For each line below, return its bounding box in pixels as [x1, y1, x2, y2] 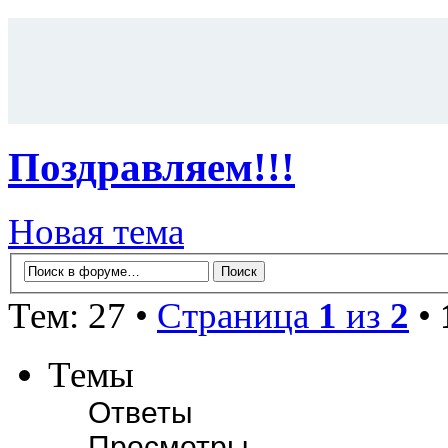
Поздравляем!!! [8, 144, 295, 190]
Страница [157, 295, 318, 336]
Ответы [88, 396, 193, 429]
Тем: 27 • [8, 295, 157, 336]
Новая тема [8, 211, 184, 253]
